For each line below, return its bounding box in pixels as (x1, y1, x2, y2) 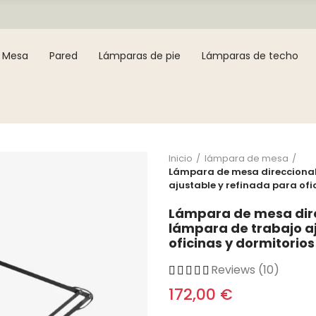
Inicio (169, 152, 193, 165)
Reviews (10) (211, 262, 279, 278)
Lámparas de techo (202, 49, 299, 63)
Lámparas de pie (99, 49, 181, 63)
